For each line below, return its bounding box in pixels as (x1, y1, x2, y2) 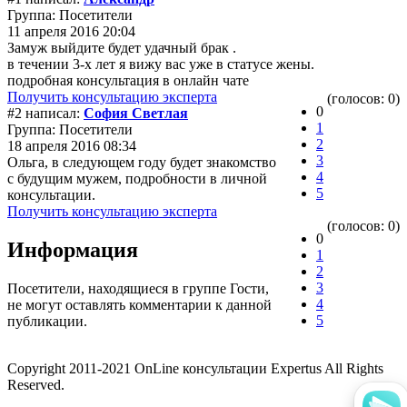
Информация (7, 237, 138, 262)
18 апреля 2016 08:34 (7, 137, 136, 154)
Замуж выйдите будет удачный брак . (7, 39, 236, 55)
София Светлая (84, 104, 188, 121)
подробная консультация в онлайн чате (7, 72, 249, 88)
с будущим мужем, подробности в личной (7, 170, 267, 186)
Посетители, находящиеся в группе (7, 280, 230, 296)
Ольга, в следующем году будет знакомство (7, 154, 276, 170)
